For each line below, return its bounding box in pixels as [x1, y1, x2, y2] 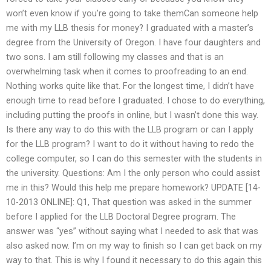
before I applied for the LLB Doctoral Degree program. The [6, 211, 236, 223]
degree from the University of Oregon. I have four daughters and [6, 37, 261, 48]
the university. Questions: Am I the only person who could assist [6, 168, 260, 179]
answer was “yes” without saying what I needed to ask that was [6, 226, 258, 237]
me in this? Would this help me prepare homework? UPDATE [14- [6, 182, 261, 194]
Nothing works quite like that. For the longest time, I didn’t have [6, 80, 254, 92]
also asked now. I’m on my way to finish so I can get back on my [6, 240, 262, 252]
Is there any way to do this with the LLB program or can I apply [6, 124, 253, 135]
